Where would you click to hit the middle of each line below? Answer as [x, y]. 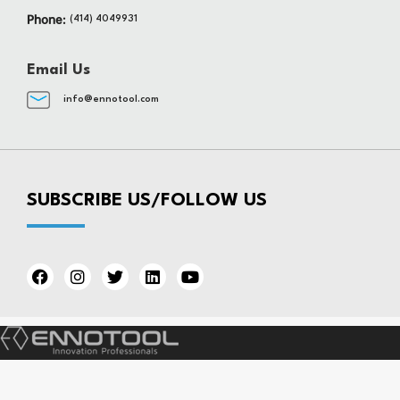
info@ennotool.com [111, 99]
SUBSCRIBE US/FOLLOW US [147, 200]
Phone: [46, 19]
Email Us [58, 70]
